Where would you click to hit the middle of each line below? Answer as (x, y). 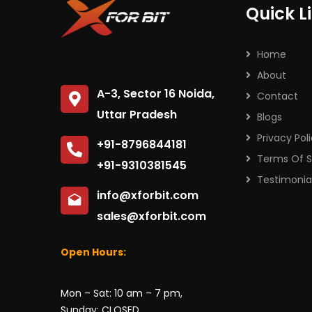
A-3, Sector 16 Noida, (156, 93)
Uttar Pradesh (137, 114)
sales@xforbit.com (151, 216)
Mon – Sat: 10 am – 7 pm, (122, 293)
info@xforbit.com (148, 195)
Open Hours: (93, 252)
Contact (278, 96)
